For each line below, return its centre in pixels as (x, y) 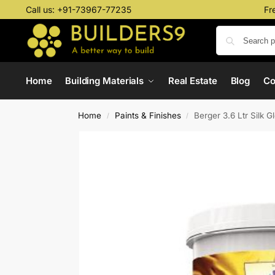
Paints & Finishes (148, 115)
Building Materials (104, 81)
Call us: (41, 10)
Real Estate (192, 81)
